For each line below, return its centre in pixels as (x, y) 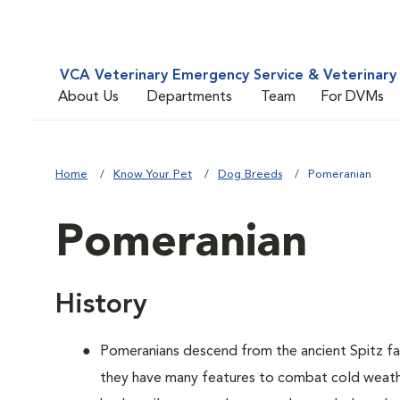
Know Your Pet (153, 175)
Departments (190, 97)
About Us (88, 97)
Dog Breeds (250, 175)
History (101, 305)
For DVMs (352, 97)
